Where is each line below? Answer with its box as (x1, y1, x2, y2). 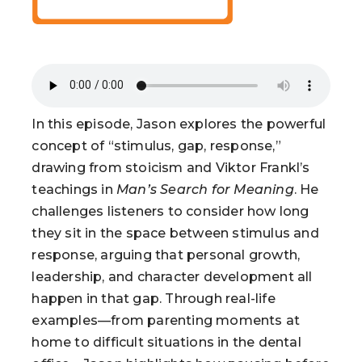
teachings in (32, 181, 116, 197)
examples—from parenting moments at (32, 312, 301, 328)
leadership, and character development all (32, 268, 313, 284)
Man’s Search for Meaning (116, 181, 294, 197)
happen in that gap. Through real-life (32, 290, 276, 306)
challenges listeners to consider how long (32, 203, 309, 219)
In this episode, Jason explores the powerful (32, 116, 326, 132)
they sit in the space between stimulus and (32, 225, 319, 241)
